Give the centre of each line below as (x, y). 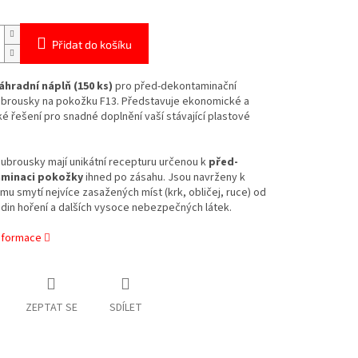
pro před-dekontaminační (174, 87)
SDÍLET (125, 308)
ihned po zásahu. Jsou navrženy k (164, 178)
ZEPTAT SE (51, 308)
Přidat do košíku (91, 45)
